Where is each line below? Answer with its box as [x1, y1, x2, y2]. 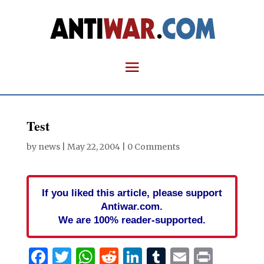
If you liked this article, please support [41, 187, 222, 199]
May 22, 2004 [67, 141, 120, 152]
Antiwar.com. [101, 200, 163, 212]
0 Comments [127, 141, 180, 152]
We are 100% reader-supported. [58, 214, 206, 226]
